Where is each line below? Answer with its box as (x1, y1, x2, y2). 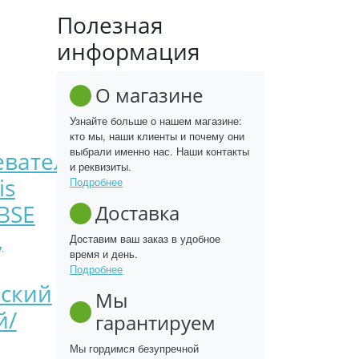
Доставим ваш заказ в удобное (70, 231, 220, 246)
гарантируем (95, 309, 216, 336)
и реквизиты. (70, 159, 131, 174)
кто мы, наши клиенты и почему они (70, 128, 244, 143)
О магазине (95, 82, 203, 108)
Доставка (95, 200, 179, 226)
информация (57, 36, 200, 67)
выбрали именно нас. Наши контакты (70, 143, 249, 159)
